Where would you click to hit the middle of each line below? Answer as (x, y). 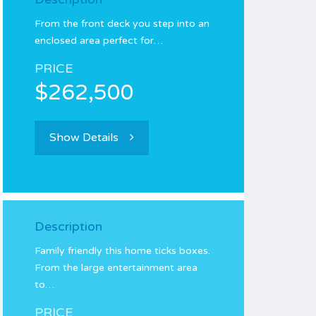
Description (68, 226)
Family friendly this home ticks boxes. (122, 251)
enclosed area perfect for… (99, 41)
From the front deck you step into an (122, 24)
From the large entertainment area (116, 268)
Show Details (84, 138)
